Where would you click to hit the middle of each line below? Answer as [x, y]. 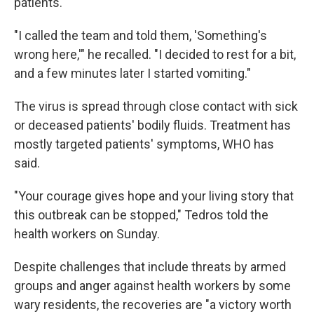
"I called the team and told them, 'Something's [141, 35]
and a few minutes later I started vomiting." [132, 73]
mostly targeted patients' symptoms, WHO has [144, 144]
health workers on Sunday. [87, 234]
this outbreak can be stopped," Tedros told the [141, 215]
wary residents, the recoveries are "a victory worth [153, 305]
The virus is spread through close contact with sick [156, 106]
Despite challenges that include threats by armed [150, 267]
